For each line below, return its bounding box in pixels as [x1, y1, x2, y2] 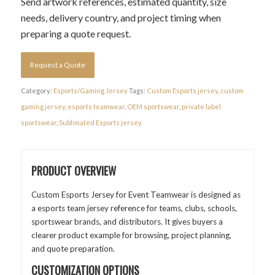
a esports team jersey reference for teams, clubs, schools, [31, 203, 237, 214]
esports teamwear [67, 103, 125, 111]
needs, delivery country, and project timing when [20, 11, 221, 23]
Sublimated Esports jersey [58, 118, 142, 127]
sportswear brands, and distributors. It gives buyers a [31, 217, 223, 227]
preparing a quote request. [20, 27, 131, 39]
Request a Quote [29, 60, 85, 70]
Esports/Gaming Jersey [53, 87, 128, 95]
